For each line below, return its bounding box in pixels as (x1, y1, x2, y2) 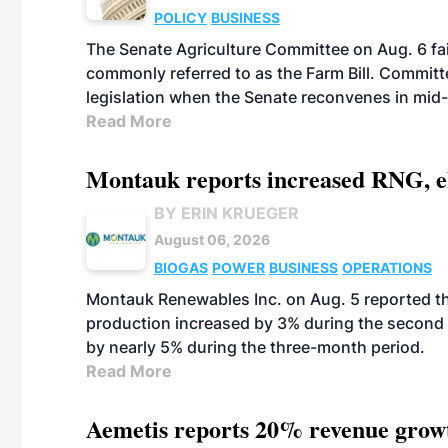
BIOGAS (154, 259, 208, 276)
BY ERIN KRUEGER (154, 203, 299, 223)
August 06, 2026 (154, 231, 270, 248)
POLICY (154, 9, 207, 26)
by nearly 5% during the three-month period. (86, 337, 425, 357)
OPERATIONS (342, 259, 432, 276)
